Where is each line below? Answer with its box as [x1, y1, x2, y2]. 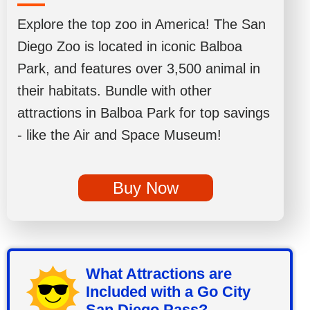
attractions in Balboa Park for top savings [17, 105, 270, 121]
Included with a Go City [86, 283, 251, 301]
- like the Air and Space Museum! [17, 127, 221, 143]
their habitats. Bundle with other [17, 83, 212, 99]
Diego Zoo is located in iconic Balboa [17, 39, 242, 55]
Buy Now [112, 179, 179, 198]
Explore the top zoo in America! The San [17, 17, 266, 33]
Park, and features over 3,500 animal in [17, 61, 260, 77]
